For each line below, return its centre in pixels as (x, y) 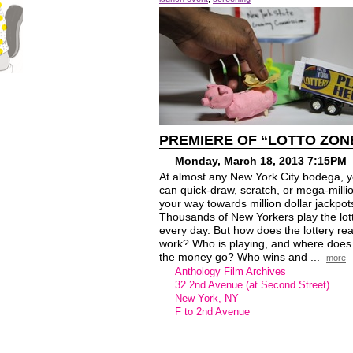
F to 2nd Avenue (212, 312)
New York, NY (207, 298)
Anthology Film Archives (230, 271)
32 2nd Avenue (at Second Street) (252, 285)
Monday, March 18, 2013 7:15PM (261, 161)
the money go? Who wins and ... (241, 257)
